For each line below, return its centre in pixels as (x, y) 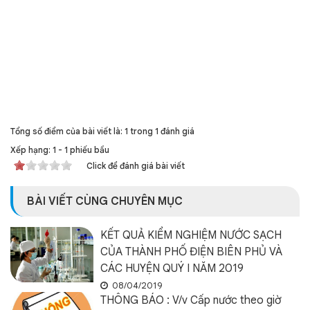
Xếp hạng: (31, 150)
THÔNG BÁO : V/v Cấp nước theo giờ (191, 300)
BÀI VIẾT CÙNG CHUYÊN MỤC (105, 201)
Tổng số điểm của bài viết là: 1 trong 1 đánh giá (102, 131)
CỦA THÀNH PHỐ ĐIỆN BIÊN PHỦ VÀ (191, 252)
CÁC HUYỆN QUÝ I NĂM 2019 (172, 268)
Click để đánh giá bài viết (136, 166)
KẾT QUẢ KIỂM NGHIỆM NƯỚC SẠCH (191, 235)
